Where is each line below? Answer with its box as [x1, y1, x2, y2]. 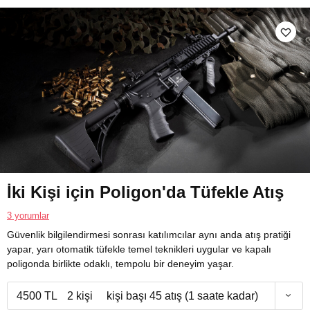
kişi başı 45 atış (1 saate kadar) [107, 289, 258, 302]
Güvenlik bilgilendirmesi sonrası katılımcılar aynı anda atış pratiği [7, 228, 291, 240]
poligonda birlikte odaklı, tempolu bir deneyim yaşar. [7, 257, 234, 269]
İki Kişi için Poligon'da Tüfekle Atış [7, 182, 284, 201]
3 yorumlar [7, 210, 49, 221]
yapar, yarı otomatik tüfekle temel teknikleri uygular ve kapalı [7, 243, 271, 255]
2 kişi [66, 289, 93, 302]
